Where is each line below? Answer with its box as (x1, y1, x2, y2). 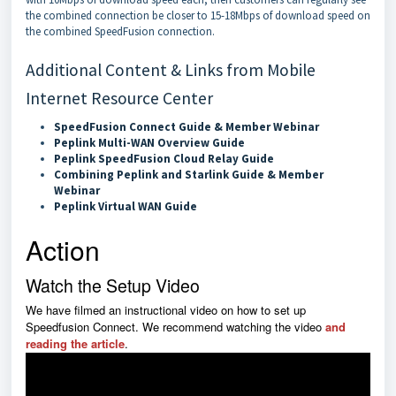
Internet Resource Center (26, 88, 213, 109)
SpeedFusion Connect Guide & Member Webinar (54, 119, 319, 134)
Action (26, 231, 100, 269)
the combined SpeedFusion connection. (26, 24, 220, 39)
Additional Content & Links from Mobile (26, 59, 316, 80)
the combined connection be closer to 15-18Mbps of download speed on (26, 8, 370, 23)
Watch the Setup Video (26, 273, 200, 298)
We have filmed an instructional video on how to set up (26, 301, 306, 318)
